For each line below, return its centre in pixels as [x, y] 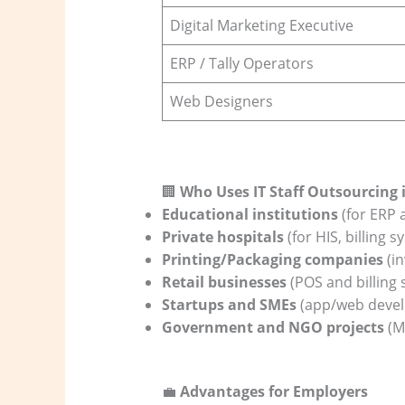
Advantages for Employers [273, 391]
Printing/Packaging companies [272, 259]
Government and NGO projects [273, 327]
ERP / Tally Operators [241, 63]
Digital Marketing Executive [261, 25]
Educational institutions [250, 214]
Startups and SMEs [229, 304]
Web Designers [221, 101]
